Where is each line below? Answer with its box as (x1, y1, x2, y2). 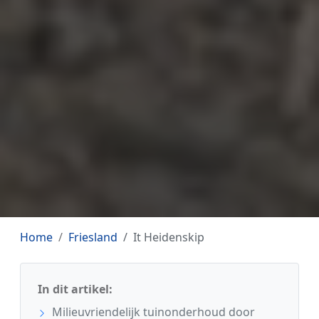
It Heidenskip (133, 229, 204, 245)
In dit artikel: (38, 281, 113, 297)
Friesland (68, 229, 117, 245)
